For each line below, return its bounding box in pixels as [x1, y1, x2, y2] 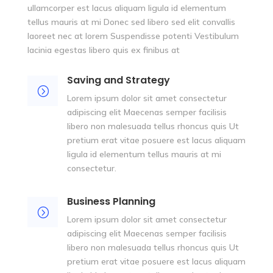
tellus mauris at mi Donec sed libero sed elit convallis [27, 16, 235, 28]
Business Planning [66, 194, 155, 209]
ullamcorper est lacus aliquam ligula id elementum [27, 2, 226, 14]
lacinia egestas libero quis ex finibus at [27, 44, 180, 56]
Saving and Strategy [66, 73, 170, 88]
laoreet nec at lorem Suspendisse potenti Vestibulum [27, 30, 239, 42]
